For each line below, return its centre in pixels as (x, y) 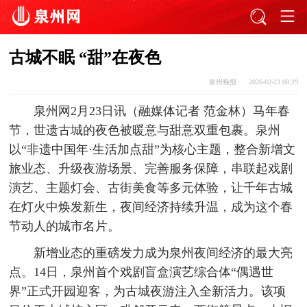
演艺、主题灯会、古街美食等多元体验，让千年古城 (151, 188)
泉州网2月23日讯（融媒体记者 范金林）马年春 (161, 111)
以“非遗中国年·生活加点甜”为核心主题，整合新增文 (152, 150)
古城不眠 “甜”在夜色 (85, 58)
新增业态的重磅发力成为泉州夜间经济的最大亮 (163, 253)
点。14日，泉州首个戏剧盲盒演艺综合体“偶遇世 (142, 272)
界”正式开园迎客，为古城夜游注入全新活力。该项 (148, 291)
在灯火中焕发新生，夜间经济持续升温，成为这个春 (151, 207)
